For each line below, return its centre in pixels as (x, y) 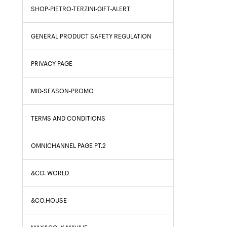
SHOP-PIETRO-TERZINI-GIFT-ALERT (81, 9)
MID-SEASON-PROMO (62, 91)
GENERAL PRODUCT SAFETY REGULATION (91, 36)
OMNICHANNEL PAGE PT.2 (68, 146)
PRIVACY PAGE (52, 64)
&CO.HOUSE (49, 200)
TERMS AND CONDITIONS (68, 118)
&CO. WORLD (50, 173)
